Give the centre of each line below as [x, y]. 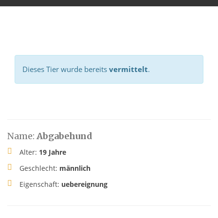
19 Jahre [53, 152]
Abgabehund [64, 136]
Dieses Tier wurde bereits [66, 69]
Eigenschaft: [40, 184]
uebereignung [84, 184]
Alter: [29, 152]
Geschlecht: [39, 168]
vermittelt [128, 69]
